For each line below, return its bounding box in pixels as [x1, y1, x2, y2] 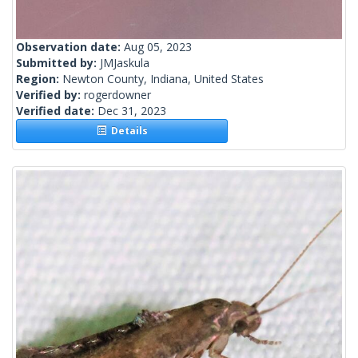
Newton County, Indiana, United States [62, 71, 264, 87]
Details [105, 124, 148, 138]
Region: [16, 71, 62, 87]
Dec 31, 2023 [97, 103, 166, 119]
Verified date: [16, 103, 97, 119]
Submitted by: [16, 55, 100, 71]
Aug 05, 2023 [124, 39, 192, 55]
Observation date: [16, 39, 124, 55]
